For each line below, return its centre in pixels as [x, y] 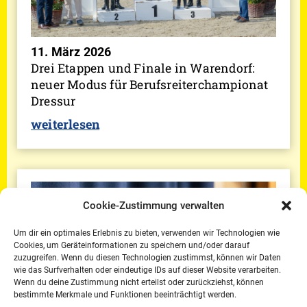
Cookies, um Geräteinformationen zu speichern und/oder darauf [132, 245]
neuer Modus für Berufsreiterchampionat [150, 85]
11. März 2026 [71, 52]
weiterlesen [65, 124]
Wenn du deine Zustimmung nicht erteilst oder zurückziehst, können [139, 282]
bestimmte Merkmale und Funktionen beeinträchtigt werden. [125, 295]
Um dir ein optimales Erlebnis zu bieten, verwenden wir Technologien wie [147, 233]
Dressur [53, 101]
